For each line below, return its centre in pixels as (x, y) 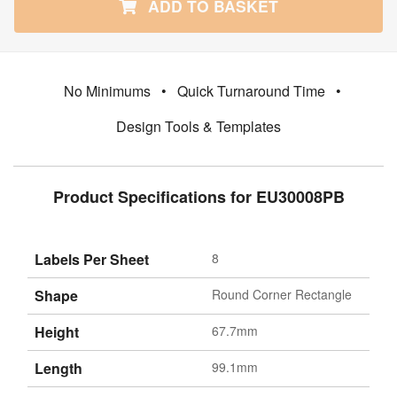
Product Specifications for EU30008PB (198, 196)
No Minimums (107, 90)
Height (57, 331)
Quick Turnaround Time (251, 90)
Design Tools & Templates (198, 126)
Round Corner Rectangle (282, 294)
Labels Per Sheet (92, 259)
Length (58, 368)
